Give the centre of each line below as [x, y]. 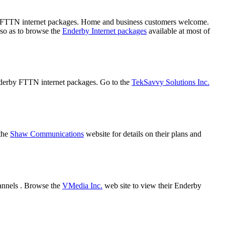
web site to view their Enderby [152, 186]
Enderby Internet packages [104, 31]
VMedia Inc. [82, 186]
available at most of [178, 31]
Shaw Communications [47, 134]
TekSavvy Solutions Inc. [171, 82]
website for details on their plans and [143, 134]
